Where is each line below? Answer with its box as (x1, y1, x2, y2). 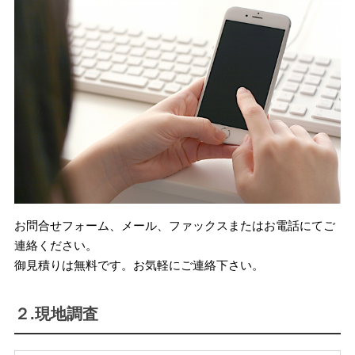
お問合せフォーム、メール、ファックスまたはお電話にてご (13, 218, 335, 232)
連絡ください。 (13, 238, 97, 252)
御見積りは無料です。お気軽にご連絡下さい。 (13, 258, 264, 272)
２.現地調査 (13, 304, 98, 323)
